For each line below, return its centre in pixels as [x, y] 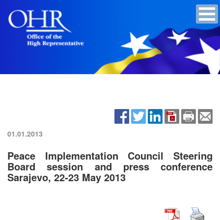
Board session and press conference [110, 166]
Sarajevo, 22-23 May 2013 [67, 177]
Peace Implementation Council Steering [110, 155]
